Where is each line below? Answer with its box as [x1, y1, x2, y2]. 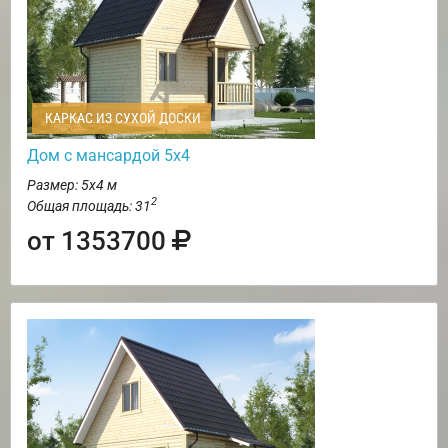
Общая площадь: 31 [27, 197, 151, 214]
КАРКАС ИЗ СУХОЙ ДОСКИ [42, 109, 201, 126]
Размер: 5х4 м [27, 176, 117, 193]
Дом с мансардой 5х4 [27, 145, 190, 165]
